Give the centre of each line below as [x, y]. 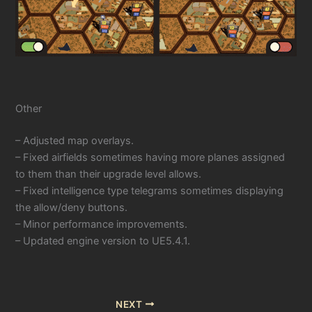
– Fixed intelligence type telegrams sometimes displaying [150, 190]
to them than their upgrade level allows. [109, 174]
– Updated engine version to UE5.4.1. [103, 241]
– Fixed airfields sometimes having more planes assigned [150, 157]
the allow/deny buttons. [72, 207]
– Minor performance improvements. [102, 224]
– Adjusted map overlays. [75, 140]
